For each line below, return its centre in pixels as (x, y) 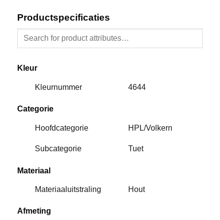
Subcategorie (58, 149)
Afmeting (34, 211)
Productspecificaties (64, 17)
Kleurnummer (59, 87)
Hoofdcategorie (62, 128)
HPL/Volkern (150, 128)
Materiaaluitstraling (68, 190)
